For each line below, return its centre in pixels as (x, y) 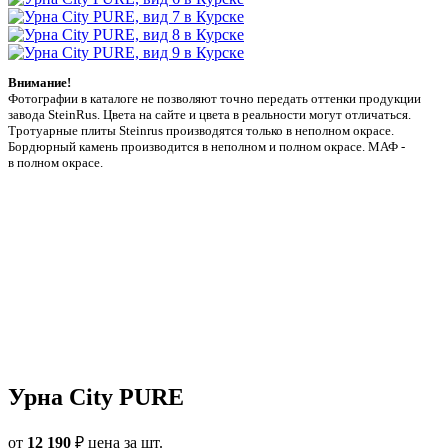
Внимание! (39, 82)
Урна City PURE (96, 396)
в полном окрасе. (55, 162)
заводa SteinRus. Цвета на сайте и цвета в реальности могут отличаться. (209, 114)
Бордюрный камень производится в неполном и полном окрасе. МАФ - (206, 146)
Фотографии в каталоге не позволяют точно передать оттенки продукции (214, 98)
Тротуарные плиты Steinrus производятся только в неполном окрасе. (201, 130)
